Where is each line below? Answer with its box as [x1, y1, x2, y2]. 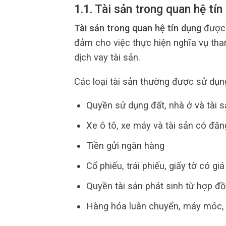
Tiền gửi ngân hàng [86, 140, 164, 151]
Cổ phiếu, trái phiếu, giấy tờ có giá [86, 160, 224, 172]
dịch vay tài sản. [74, 52, 140, 63]
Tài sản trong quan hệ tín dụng [74, 23, 201, 34]
